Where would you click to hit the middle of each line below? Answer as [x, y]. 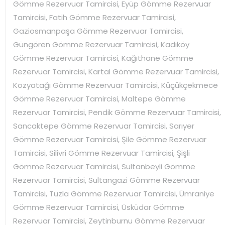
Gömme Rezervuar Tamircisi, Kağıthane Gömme [103, 58]
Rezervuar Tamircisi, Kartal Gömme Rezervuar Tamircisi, [116, 71]
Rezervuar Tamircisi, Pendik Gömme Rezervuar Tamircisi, [117, 112]
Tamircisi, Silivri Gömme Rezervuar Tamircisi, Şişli [101, 153]
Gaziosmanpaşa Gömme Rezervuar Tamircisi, [98, 31]
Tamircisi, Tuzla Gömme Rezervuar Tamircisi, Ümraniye [114, 193]
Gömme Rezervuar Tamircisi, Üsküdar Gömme [99, 207]
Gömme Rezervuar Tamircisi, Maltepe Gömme [99, 98]
